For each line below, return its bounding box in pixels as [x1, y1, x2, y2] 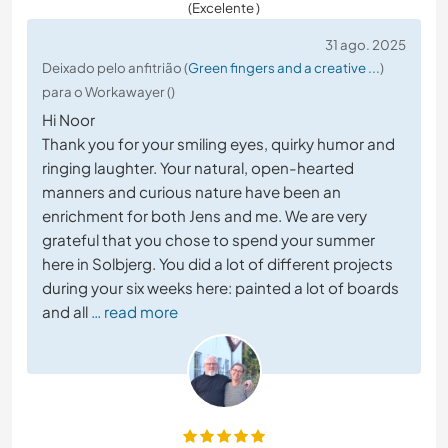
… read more [91, 301, 178, 321]
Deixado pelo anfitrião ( [42, 58, 188, 76]
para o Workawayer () [42, 82, 175, 100]
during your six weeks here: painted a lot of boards [42, 277, 399, 297]
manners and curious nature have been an [42, 181, 341, 201]
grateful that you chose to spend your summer [42, 229, 375, 249]
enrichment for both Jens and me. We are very [42, 205, 367, 225]
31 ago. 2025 [325, 35, 406, 53]
